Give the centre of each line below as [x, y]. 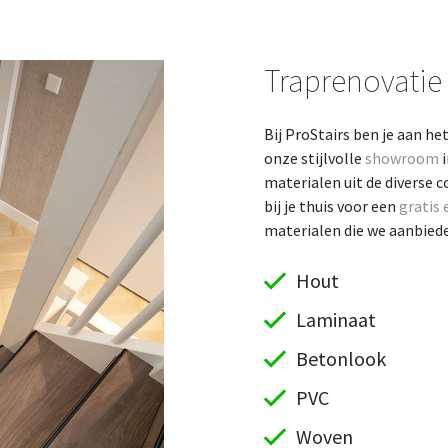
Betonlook [341, 358]
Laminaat [336, 319]
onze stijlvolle [314, 157]
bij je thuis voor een [331, 205]
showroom [401, 157]
